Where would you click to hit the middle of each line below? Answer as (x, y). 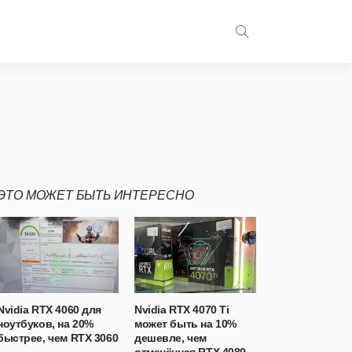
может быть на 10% (185, 324)
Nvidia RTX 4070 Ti (182, 310)
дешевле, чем (170, 338)
